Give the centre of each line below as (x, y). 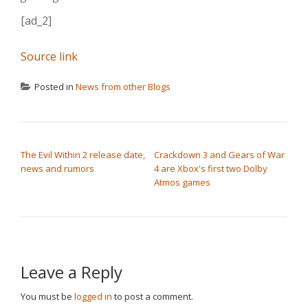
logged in (93, 297)
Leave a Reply (71, 272)
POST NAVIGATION (76, 141)
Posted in (55, 87)
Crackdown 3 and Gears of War (219, 155)
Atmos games (182, 183)
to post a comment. (153, 297)
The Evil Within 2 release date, (83, 155)
